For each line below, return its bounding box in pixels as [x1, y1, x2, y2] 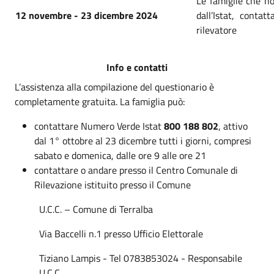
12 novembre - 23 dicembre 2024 [15, 7, 158, 23]
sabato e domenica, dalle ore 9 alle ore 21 [34, 147, 206, 163]
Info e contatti [106, 59, 168, 75]
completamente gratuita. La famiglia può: [15, 94, 185, 109]
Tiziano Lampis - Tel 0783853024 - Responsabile [39, 250, 242, 265]
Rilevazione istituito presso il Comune [34, 177, 191, 192]
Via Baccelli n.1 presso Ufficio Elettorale [39, 226, 203, 241]
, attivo [218, 118, 248, 133]
